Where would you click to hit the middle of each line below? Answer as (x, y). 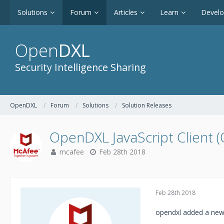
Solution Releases (147, 105)
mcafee (72, 152)
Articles (126, 12)
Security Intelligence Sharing (80, 67)
